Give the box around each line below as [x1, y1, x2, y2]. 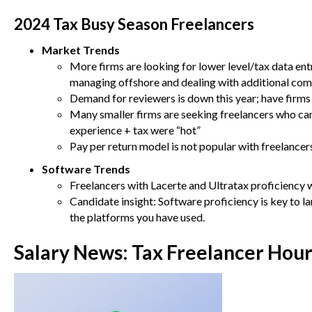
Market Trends [42, 43, 120, 57]
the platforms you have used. [70, 210, 205, 224]
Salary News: [14, 240, 132, 265]
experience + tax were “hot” [70, 123, 201, 137]
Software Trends [42, 162, 130, 176]
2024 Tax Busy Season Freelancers [14, 15, 257, 34]
